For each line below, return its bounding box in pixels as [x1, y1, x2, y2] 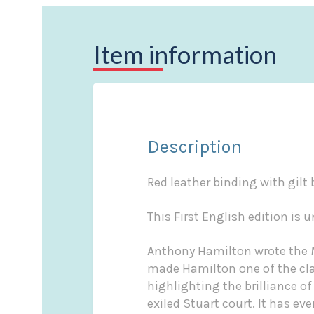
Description [146, 136, 242, 158]
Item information [93, 39, 278, 69]
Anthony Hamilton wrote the [146, 243, 310, 259]
